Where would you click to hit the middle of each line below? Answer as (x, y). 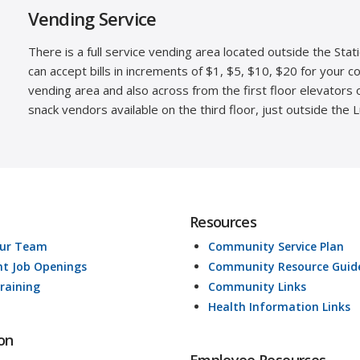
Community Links (257, 287)
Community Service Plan (276, 247)
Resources (223, 222)
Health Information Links (279, 307)
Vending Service (92, 19)
